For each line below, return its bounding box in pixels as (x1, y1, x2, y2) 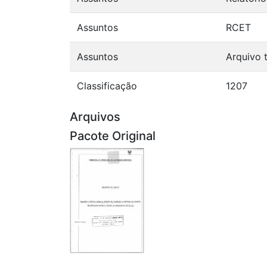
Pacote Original (70, 129, 156, 144)
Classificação (77, 80, 137, 92)
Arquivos (70, 110, 120, 125)
